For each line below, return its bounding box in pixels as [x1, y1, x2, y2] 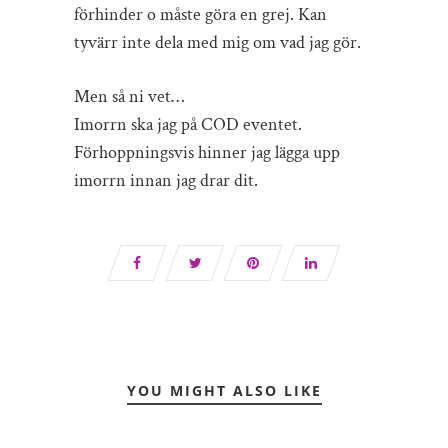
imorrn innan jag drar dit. [74, 169, 258, 192]
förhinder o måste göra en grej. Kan [74, 3, 327, 26]
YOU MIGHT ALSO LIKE [126, 381, 322, 400]
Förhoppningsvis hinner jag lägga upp [74, 141, 340, 164]
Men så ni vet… [74, 85, 184, 108]
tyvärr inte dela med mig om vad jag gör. [74, 31, 365, 54]
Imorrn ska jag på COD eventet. [74, 113, 302, 136]
